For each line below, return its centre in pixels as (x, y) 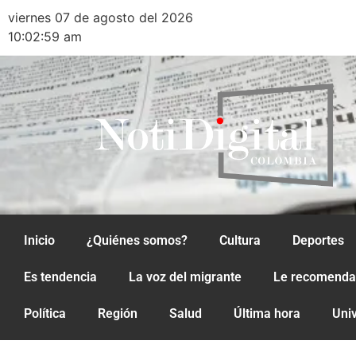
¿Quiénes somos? (137, 240)
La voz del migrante (185, 277)
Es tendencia (60, 277)
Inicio (39, 240)
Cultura (240, 240)
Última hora (267, 313)
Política (45, 313)
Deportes (318, 240)
